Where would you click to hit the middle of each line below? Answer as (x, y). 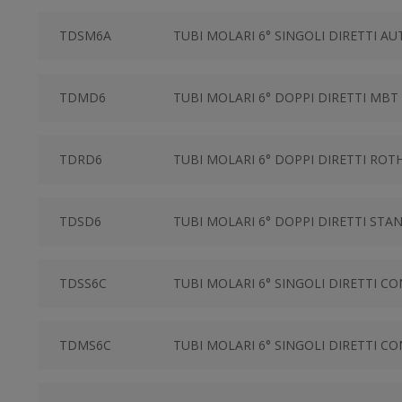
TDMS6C (85, 345)
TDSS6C (83, 283)
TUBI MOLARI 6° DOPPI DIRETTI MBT (286, 97)
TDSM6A (85, 35)
